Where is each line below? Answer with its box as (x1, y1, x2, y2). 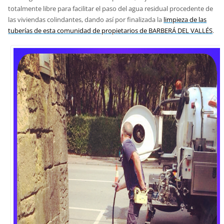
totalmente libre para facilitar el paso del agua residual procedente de (8, 3, 213, 13)
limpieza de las (163, 14, 207, 24)
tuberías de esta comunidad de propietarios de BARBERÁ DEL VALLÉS (8, 25, 213, 35)
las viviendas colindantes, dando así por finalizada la (8, 14, 164, 24)
